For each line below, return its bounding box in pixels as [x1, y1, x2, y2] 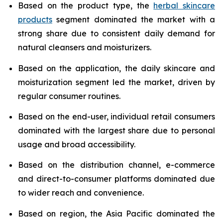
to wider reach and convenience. [18, 188, 144, 198]
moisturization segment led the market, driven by [18, 77, 215, 87]
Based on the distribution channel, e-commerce [18, 160, 215, 170]
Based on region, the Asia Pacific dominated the [18, 208, 215, 219]
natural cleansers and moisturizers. [18, 42, 151, 53]
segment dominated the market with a [52, 14, 215, 25]
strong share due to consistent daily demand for [18, 28, 215, 39]
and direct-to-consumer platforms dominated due [18, 174, 215, 184]
